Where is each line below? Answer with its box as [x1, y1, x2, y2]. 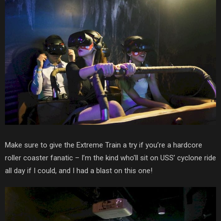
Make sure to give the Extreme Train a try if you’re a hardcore [5, 140, 202, 149]
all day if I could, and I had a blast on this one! [5, 166, 152, 175]
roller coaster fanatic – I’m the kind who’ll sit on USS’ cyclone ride [5, 153, 216, 162]
